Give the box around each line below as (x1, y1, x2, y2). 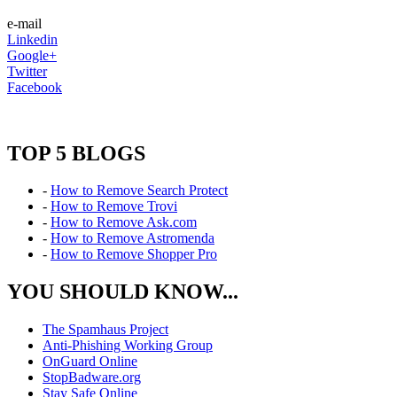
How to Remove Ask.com (51, 214, 197, 230)
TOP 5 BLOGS (7, 141, 145, 165)
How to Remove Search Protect (51, 183, 228, 198)
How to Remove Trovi (51, 198, 177, 214)
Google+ (7, 47, 57, 63)
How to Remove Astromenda (51, 230, 214, 246)
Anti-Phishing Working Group (43, 338, 213, 354)
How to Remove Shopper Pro (51, 246, 217, 262)
